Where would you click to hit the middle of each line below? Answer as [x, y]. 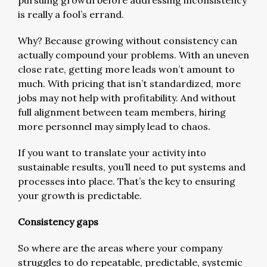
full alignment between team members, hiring [122, 112]
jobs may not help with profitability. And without [127, 97]
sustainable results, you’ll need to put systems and [132, 167]
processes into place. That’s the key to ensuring [127, 181]
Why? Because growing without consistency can [128, 40]
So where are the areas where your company [120, 248]
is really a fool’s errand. [71, 14]
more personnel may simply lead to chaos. [114, 126]
